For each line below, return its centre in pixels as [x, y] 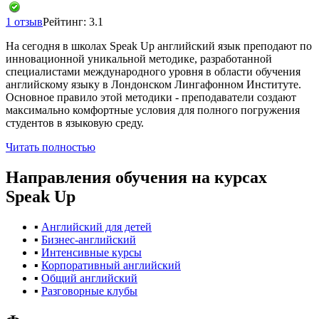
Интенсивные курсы [91, 252]
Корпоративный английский [111, 265]
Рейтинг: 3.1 [73, 21]
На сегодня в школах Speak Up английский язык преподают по [159, 46]
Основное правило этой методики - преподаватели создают [151, 97]
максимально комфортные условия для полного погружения [153, 110]
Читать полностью [51, 147]
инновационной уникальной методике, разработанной [139, 58]
